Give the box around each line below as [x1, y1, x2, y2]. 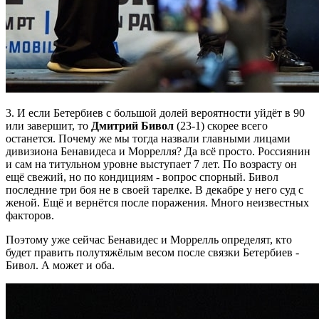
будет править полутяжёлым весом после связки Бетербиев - [6, 246, 299, 258]
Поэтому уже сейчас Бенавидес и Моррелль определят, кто [6, 233, 292, 246]
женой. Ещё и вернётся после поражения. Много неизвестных [6, 196, 309, 209]
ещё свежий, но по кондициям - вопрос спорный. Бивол [6, 170, 278, 183]
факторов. [6, 209, 57, 221]
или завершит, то [6, 119, 91, 132]
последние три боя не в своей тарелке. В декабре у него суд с [6, 183, 303, 196]
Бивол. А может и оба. [6, 258, 115, 271]
